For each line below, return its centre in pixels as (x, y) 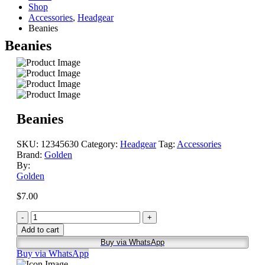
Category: (101, 144)
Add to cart (40, 230)
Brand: (30, 155)
